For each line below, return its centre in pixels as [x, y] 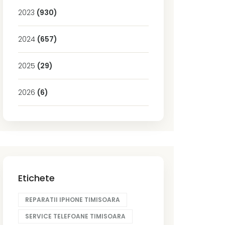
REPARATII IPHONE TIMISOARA [73, 199]
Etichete [36, 178]
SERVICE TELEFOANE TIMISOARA [75, 216]
